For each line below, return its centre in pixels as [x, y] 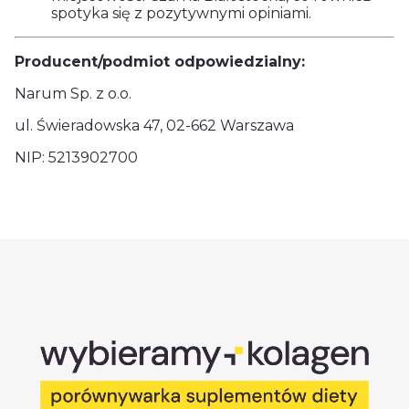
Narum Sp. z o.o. [73, 94]
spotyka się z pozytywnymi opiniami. [183, 14]
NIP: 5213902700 [76, 158]
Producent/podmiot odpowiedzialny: [160, 62]
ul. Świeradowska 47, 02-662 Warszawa [154, 126]
